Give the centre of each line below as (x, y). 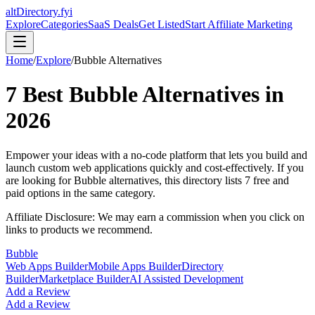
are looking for (40, 180)
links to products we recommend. (79, 229)
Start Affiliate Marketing (239, 24)
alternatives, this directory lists (175, 180)
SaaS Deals (113, 24)
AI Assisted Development (186, 278)
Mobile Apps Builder (135, 266)
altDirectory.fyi (39, 12)
